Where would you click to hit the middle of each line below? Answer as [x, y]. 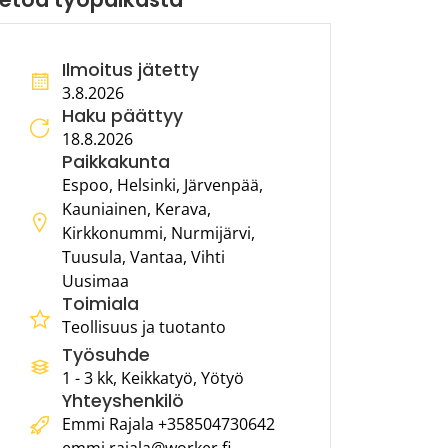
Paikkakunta [116, 162]
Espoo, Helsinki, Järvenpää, [162, 185]
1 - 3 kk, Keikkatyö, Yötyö [153, 378]
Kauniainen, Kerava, [136, 209]
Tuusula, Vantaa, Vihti [143, 257]
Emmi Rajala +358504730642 [168, 424]
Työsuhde [106, 355]
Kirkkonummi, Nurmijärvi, [158, 233]
